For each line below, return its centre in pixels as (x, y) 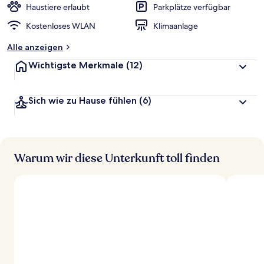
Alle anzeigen (35, 47)
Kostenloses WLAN (61, 26)
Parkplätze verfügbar (192, 7)
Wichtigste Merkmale (76, 65)
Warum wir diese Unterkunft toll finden (117, 158)
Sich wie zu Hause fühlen (82, 100)
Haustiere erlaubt (58, 7)
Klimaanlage (176, 26)
